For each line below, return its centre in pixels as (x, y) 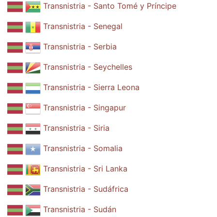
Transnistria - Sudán (80, 209)
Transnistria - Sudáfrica (86, 189)
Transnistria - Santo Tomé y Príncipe (110, 6)
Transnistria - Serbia (80, 47)
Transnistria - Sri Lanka (85, 169)
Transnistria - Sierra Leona (91, 87)
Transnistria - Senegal (83, 26)
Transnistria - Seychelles (88, 67)
